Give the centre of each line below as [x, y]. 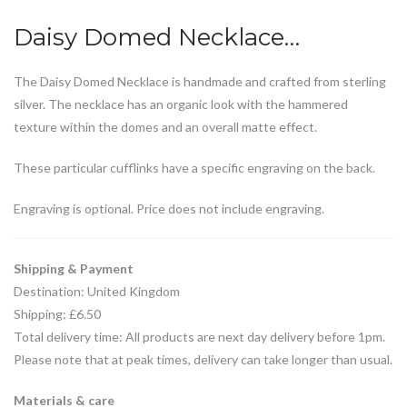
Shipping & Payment [74, 268]
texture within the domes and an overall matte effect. [165, 127]
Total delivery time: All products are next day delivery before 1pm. [199, 337]
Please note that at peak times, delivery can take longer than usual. [203, 359]
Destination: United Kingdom [97, 291]
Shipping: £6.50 [57, 314]
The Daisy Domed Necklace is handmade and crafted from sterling [200, 81]
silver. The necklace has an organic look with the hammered [181, 104]
